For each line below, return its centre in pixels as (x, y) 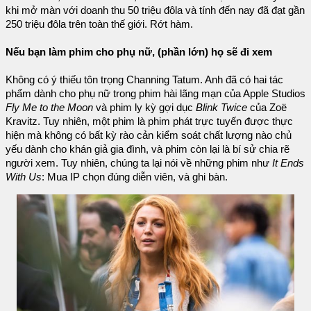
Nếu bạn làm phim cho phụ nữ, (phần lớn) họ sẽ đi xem (139, 52)
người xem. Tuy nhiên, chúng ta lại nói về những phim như (139, 163)
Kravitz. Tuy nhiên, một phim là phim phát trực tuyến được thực (149, 121)
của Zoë (267, 107)
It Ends (288, 163)
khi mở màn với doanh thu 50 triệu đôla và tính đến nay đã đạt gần (155, 10)
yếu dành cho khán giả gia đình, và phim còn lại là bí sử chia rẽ (148, 149)
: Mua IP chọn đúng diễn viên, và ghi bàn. (135, 177)
